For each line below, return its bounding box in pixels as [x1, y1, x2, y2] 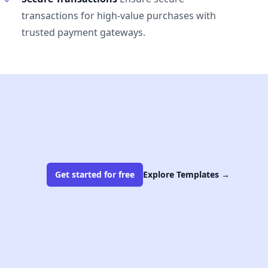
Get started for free [55, 169, 135, 180]
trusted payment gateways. [22, 26, 145, 39]
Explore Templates [143, 169, 221, 180]
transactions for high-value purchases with [22, 9, 216, 22]
